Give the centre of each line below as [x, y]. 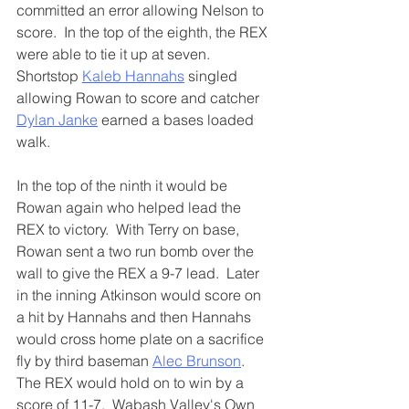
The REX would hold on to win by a [132, 382]
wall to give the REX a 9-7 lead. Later [140, 273]
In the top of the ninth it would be [124, 185]
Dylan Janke [57, 119]
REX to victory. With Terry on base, [130, 229]
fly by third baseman [84, 360]
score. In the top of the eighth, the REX [144, 31]
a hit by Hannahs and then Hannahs [136, 316]
